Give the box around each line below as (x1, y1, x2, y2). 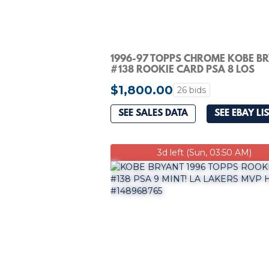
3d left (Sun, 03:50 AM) (157, 147, 252, 158)
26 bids (177, 84, 206, 95)
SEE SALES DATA (118, 108, 188, 119)
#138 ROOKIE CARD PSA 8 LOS (110, 64, 255, 76)
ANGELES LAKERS (110, 74, 193, 86)
